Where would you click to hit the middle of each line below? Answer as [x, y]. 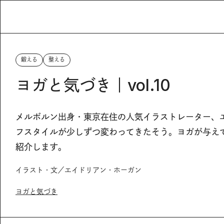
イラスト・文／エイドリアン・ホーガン [78, 169]
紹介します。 [41, 147]
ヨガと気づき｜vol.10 [93, 85]
